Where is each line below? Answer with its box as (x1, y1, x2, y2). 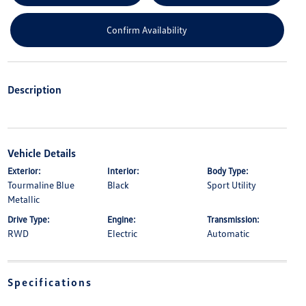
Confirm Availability (107, 24, 188, 36)
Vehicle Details (7, 145, 76, 160)
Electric (107, 227, 137, 239)
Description (7, 82, 61, 96)
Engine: (107, 213, 136, 225)
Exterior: (7, 165, 41, 176)
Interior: (107, 165, 139, 176)
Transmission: (207, 213, 260, 225)
